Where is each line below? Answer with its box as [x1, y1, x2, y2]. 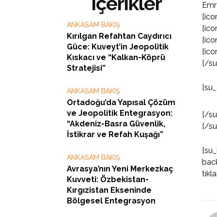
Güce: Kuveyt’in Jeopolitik [67, 42, 169, 51]
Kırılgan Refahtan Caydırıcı [67, 31, 171, 41]
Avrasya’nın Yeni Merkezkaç [67, 164, 173, 173]
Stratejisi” [67, 63, 106, 73]
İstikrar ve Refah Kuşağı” [67, 129, 163, 139]
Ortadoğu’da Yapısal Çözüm [67, 97, 175, 107]
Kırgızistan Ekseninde [67, 185, 152, 195]
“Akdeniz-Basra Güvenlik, [67, 119, 165, 128]
